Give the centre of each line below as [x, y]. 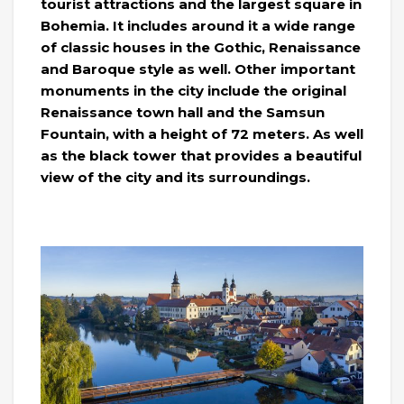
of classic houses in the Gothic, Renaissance [201, 48]
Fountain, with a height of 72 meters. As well [202, 134]
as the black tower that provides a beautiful [201, 156]
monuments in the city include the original [193, 91]
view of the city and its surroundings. [175, 178]
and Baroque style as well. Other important [198, 69]
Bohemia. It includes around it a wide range [198, 26]
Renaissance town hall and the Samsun [183, 113]
